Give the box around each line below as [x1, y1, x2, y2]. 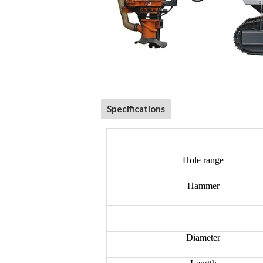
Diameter [186, 232, 221, 242]
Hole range [183, 154, 224, 165]
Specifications [107, 103, 166, 114]
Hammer [187, 180, 220, 191]
